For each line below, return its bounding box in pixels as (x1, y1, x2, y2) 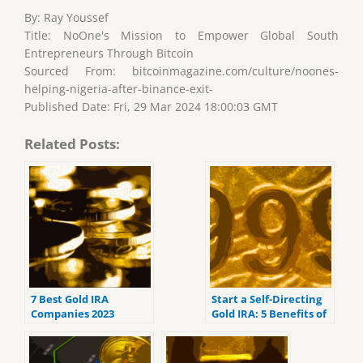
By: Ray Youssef (24, 10, 109, 26)
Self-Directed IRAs (211, 321, 305, 336)
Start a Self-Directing (211, 292, 322, 307)
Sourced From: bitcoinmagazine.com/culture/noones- (24, 63, 339, 79)
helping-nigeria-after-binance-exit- (24, 81, 213, 97)
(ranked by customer (31, 321, 140, 336)
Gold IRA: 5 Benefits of (211, 306, 327, 322)
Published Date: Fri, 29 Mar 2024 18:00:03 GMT (24, 99, 278, 115)
